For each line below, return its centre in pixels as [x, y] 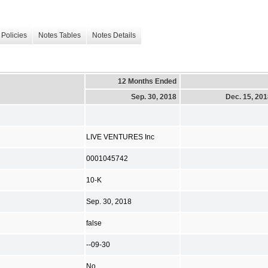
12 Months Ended [147, 81]
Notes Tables [60, 36]
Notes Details [114, 36]
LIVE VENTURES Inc [120, 137]
